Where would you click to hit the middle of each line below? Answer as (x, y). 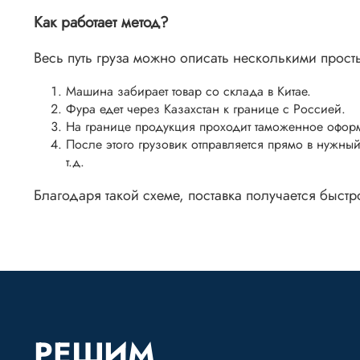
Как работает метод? (101, 22)
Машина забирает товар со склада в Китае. (188, 92)
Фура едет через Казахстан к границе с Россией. (206, 109)
